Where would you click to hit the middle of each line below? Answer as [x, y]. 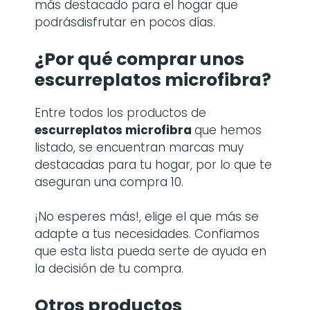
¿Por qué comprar [117, 59]
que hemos [228, 130]
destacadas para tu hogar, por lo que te [153, 164]
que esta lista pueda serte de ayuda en [151, 251]
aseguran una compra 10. [109, 182]
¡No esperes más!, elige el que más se [147, 217]
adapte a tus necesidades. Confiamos [147, 234]
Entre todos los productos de [120, 112]
